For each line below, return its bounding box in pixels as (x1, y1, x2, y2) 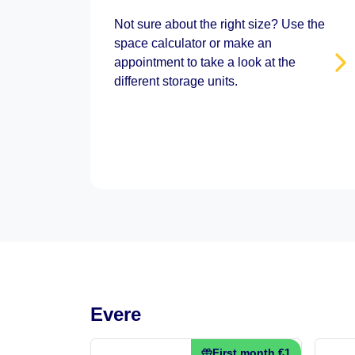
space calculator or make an (114, 36, 272, 50)
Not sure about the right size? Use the (114, 17, 325, 31)
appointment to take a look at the (114, 55, 296, 69)
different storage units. (114, 74, 238, 88)
